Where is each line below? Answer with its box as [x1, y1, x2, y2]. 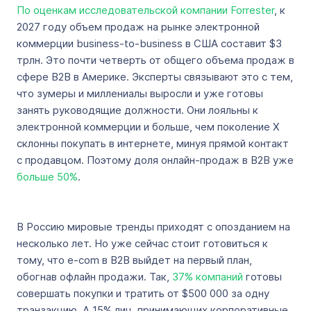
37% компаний [172, 270, 243, 283]
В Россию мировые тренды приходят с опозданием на [17, 220, 290, 233]
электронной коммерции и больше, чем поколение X [17, 120, 280, 133]
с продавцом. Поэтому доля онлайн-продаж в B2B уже [17, 153, 294, 167]
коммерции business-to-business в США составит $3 [17, 37, 282, 50]
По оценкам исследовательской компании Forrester [17, 3, 274, 17]
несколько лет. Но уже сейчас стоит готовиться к [17, 237, 268, 250]
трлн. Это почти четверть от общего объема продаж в [17, 53, 294, 67]
